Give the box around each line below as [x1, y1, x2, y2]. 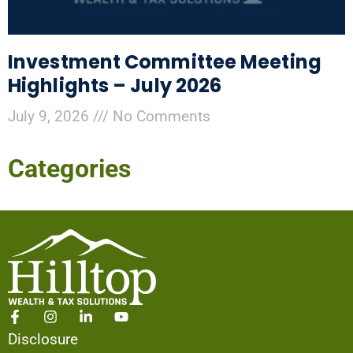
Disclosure [8, 329, 78, 348]
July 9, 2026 [8, 107, 93, 126]
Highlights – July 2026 [8, 72, 222, 99]
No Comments [109, 107, 210, 126]
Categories [8, 154, 131, 184]
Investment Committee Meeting [8, 49, 321, 76]
